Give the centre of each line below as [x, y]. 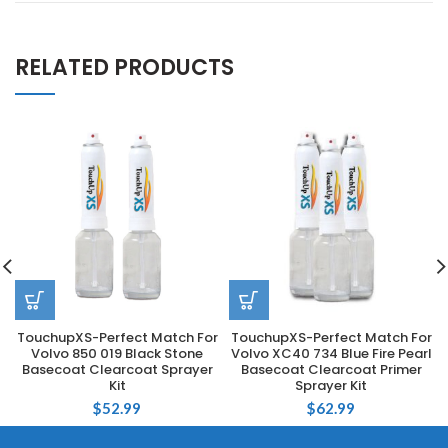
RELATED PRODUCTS [124, 67]
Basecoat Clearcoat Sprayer [117, 369]
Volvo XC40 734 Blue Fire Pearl [331, 353]
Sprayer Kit [331, 385]
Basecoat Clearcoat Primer [331, 369]
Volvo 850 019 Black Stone [117, 353]
